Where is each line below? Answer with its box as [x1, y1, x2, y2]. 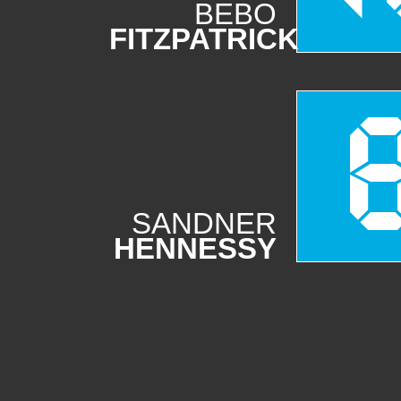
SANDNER [132, 207, 277, 240]
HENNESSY [114, 232, 277, 265]
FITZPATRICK [109, 22, 299, 55]
